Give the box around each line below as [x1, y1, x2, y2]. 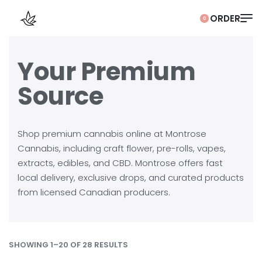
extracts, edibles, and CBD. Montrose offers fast [18, 157, 223, 169]
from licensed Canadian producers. [18, 186, 170, 198]
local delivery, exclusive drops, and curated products [18, 171, 244, 184]
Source [18, 79, 103, 113]
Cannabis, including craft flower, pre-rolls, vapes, [18, 142, 226, 154]
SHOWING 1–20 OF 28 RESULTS [9, 239, 128, 250]
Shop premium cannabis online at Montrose [18, 127, 206, 140]
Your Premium [18, 54, 195, 89]
